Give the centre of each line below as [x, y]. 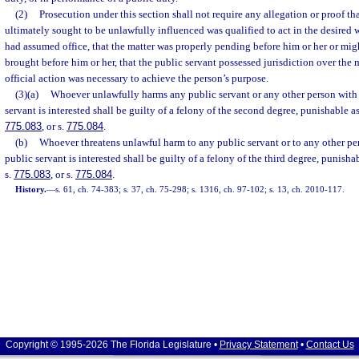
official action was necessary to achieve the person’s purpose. [137, 78]
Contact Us [330, 345]
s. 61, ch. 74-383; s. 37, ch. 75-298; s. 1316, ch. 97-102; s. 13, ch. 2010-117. [200, 189]
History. [31, 189]
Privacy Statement [258, 345]
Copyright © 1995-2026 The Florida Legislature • [112, 345]
